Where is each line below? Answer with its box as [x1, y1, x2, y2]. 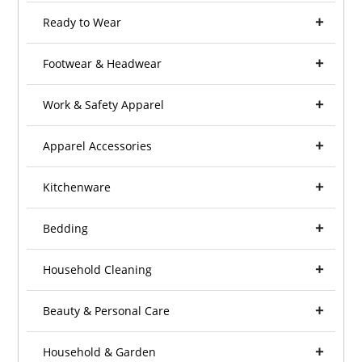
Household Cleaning [43, 262, 153, 278]
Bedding [43, 221, 89, 237]
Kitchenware [43, 179, 112, 196]
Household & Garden [43, 344, 157, 360]
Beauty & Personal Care [43, 303, 170, 319]
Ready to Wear [43, 15, 122, 31]
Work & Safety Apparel [43, 97, 165, 113]
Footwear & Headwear [43, 56, 162, 72]
